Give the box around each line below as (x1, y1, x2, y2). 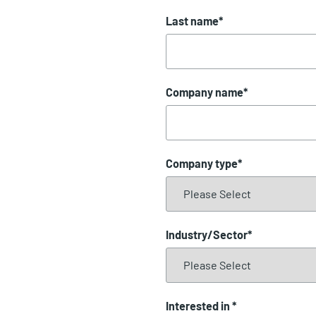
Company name (166, 85, 244, 99)
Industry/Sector (166, 227, 248, 241)
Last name (166, 13, 219, 28)
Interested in (166, 298, 233, 312)
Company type (166, 156, 238, 170)
